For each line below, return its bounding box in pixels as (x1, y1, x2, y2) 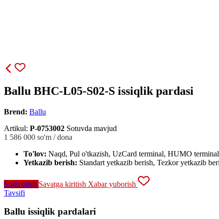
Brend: (4, 107, 27, 116)
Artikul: (4, 124, 30, 132)
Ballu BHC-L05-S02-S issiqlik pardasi (4, 84, 194, 97)
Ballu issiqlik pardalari (4, 206, 96, 217)
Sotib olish (4, 179, 39, 188)
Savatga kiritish (39, 179, 88, 188)
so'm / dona (37, 132, 72, 141)
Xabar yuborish (88, 179, 138, 188)
